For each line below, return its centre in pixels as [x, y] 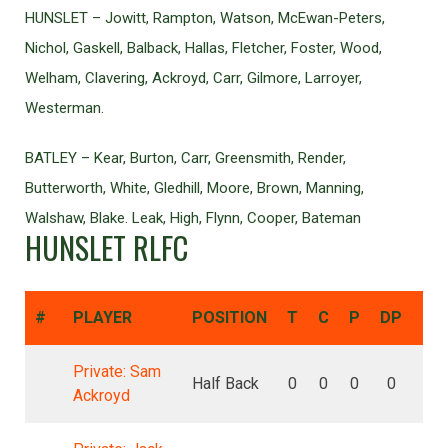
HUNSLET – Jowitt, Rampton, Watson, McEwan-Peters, [205, 18]
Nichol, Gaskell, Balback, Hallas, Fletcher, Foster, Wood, [203, 48]
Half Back [225, 383]
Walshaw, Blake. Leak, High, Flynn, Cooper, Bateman [193, 218]
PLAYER [102, 317]
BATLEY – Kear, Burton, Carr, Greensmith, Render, [185, 158]
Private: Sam [117, 371]
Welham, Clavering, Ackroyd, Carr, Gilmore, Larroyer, [193, 78]
